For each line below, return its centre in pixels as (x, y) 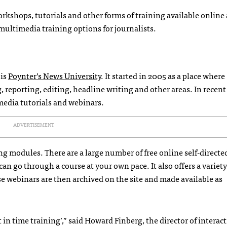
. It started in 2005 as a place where (163, 75)
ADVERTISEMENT (33, 124)
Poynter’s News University (54, 75)
